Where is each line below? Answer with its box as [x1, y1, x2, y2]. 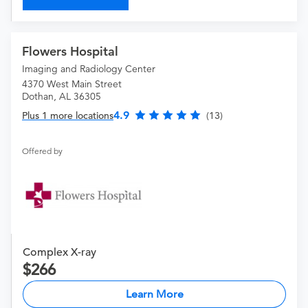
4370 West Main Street [22, 77, 122, 90]
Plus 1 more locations [22, 109, 113, 122]
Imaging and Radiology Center [22, 62, 155, 75]
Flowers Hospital [22, 43, 118, 59]
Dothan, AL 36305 [22, 89, 101, 102]
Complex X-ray [23, 245, 96, 259]
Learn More [125, 287, 184, 300]
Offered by [22, 145, 63, 156]
